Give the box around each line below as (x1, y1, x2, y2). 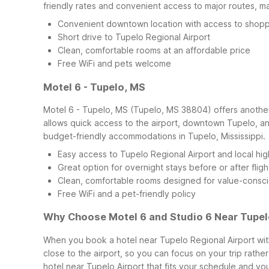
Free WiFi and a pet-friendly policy (58, 189, 196, 199)
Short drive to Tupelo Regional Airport (58, 32, 210, 43)
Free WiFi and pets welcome (58, 58, 171, 69)
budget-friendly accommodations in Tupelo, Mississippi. (43, 131, 265, 142)
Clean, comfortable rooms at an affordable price (58, 45, 250, 56)
